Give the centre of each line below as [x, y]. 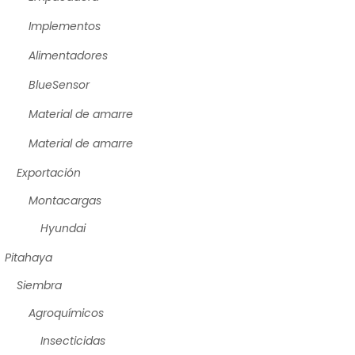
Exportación [49, 172]
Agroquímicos [66, 313]
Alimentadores [68, 55]
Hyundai [63, 228]
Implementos [65, 26]
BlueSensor [59, 84]
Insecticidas [73, 340]
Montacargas [65, 200]
